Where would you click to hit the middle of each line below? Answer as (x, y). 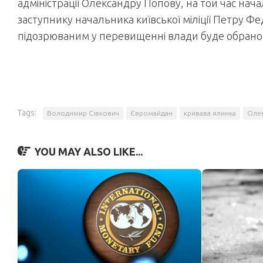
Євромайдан (151, 113)
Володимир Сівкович (83, 113)
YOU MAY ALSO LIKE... (88, 151)
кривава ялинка (210, 113)
